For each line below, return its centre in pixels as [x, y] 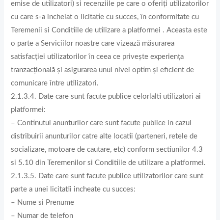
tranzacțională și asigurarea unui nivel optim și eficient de [103, 70]
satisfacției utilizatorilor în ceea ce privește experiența [97, 56]
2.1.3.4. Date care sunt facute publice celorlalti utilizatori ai [106, 96]
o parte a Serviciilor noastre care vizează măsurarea [93, 43]
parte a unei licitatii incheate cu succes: [73, 189]
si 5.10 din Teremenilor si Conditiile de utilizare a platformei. [109, 163]
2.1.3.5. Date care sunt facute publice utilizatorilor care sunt [107, 176]
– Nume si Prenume [43, 202]
